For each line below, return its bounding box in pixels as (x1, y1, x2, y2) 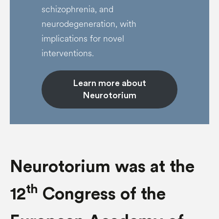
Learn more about (73, 79, 146, 88)
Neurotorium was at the (10, 158, 195, 175)
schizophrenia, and (41, 3, 113, 16)
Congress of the (38, 186, 166, 203)
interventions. (41, 47, 94, 60)
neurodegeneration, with (41, 18, 136, 30)
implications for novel (41, 32, 124, 45)
